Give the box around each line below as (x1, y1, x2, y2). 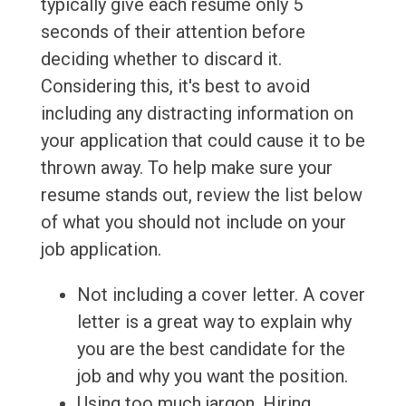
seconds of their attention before (40, 21, 305, 43)
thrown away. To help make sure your (40, 157, 333, 179)
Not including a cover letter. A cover (76, 284, 365, 306)
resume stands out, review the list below (40, 184, 362, 207)
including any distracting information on (40, 102, 353, 125)
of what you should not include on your (40, 211, 346, 234)
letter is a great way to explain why (76, 311, 352, 333)
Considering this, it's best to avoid (40, 75, 310, 98)
